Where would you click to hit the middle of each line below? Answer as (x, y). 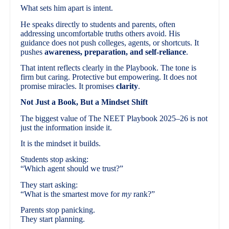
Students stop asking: (55, 159)
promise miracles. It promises (68, 86)
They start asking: (49, 185)
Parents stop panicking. (58, 210)
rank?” (143, 194)
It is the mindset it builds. (61, 144)
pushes (33, 52)
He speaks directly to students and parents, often (98, 24)
